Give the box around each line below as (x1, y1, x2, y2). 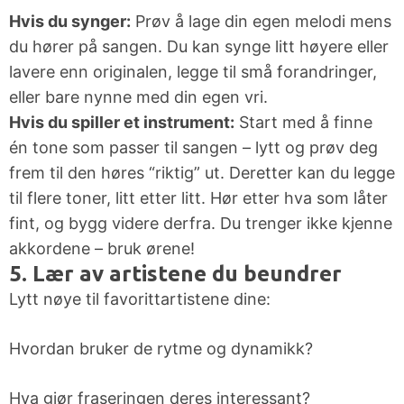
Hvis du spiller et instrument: (9, 113, 234, 133)
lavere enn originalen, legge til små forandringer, (9, 62, 377, 82)
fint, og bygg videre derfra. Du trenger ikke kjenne (9, 214, 392, 234)
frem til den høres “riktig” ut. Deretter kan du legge (9, 163, 395, 183)
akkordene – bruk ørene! (9, 239, 195, 259)
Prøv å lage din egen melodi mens (131, 12, 391, 32)
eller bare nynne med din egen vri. (9, 87, 268, 107)
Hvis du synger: (9, 12, 131, 32)
